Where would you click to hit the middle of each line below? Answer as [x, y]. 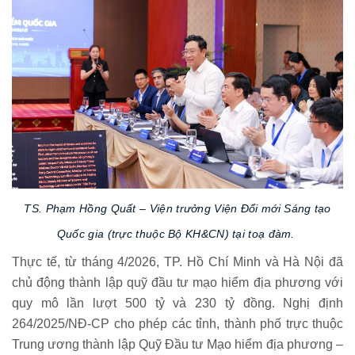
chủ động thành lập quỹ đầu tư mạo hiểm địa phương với [177, 282]
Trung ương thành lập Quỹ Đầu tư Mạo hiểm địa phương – [177, 344]
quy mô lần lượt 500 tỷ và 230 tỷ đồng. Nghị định [177, 303]
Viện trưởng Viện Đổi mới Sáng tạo [240, 208]
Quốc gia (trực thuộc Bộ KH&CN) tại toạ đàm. [177, 233]
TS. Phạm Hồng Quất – [87, 208]
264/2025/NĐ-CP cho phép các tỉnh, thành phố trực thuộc [177, 323]
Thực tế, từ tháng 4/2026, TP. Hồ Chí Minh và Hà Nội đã [177, 261]
